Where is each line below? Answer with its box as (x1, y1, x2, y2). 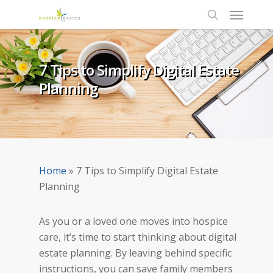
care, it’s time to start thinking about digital (39, 230, 236, 244)
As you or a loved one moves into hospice (39, 214, 228, 228)
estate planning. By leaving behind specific (39, 246, 232, 260)
